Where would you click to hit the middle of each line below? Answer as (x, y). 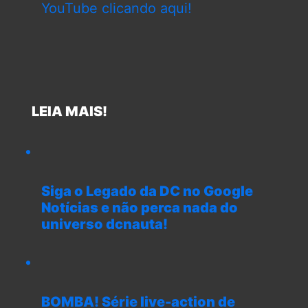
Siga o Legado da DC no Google (147, 191)
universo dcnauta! (104, 224)
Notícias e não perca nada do (140, 208)
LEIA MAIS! (64, 112)
